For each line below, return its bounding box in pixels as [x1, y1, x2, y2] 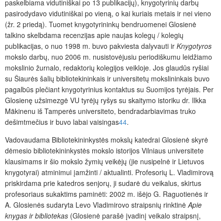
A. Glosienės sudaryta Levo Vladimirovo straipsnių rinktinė [5, 200, 188, 210]
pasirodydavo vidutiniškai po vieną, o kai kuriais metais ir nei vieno [5, 8, 211, 19]
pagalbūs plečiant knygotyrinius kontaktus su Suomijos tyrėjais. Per [5, 84, 214, 95]
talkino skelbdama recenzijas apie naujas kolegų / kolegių [5, 30, 184, 40]
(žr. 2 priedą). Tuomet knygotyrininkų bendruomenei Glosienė [5, 19, 196, 30]
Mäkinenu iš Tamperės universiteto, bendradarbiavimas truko [5, 106, 196, 116]
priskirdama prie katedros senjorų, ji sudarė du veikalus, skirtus [5, 178, 201, 188]
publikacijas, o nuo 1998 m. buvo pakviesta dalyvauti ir [5, 41, 177, 51]
